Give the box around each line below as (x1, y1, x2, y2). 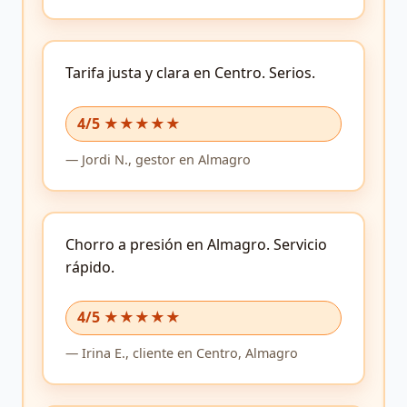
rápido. (65, 256, 114, 277)
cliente (129, 343, 174, 362)
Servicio (270, 233, 327, 254)
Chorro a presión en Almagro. (65, 233, 270, 254)
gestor (132, 150, 175, 168)
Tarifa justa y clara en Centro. (65, 63, 265, 84)
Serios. (265, 63, 315, 84)
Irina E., (78, 343, 129, 362)
